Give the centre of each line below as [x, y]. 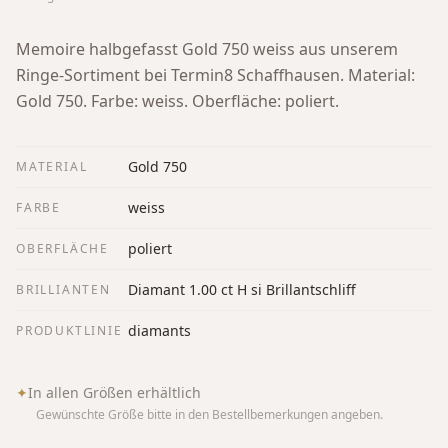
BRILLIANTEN [63, 289]
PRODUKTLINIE [69, 330]
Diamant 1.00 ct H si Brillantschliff [242, 289]
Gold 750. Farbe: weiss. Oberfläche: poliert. [177, 100]
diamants [159, 330]
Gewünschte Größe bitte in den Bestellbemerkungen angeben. [209, 414]
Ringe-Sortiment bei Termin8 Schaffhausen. [180, 74]
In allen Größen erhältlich [114, 392]
